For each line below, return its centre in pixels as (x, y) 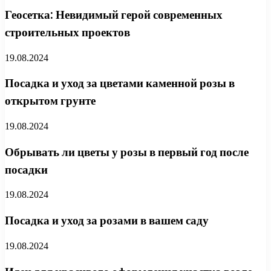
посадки (26, 169)
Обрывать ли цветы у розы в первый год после (127, 152)
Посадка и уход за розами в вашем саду (107, 221)
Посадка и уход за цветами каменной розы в (120, 83)
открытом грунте (50, 101)
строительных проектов (67, 32)
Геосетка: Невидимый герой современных (114, 15)
